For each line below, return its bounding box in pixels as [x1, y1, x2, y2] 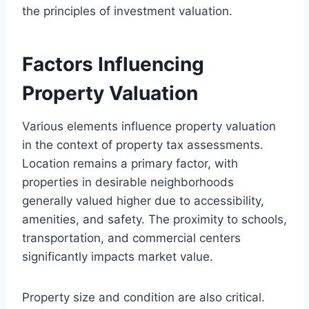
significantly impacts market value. [22, 249, 213, 263]
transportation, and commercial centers [22, 230, 241, 245]
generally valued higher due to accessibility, [22, 193, 264, 208]
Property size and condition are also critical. [22, 290, 265, 304]
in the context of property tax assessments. [22, 137, 263, 152]
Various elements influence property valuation [22, 119, 276, 133]
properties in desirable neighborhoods [22, 175, 234, 189]
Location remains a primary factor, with [22, 156, 238, 170]
